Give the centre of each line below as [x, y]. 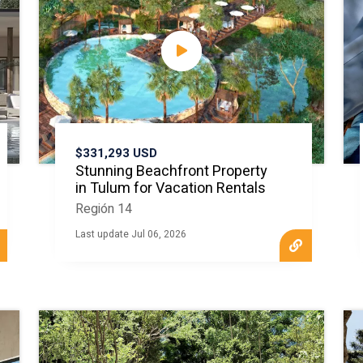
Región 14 [104, 209]
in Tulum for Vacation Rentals [171, 188]
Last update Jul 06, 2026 [131, 234]
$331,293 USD [117, 153]
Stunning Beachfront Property [172, 171]
